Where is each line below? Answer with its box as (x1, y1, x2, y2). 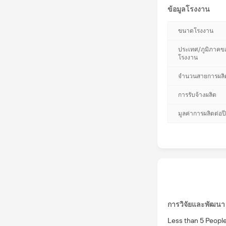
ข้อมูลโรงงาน (167, 5, 210, 14)
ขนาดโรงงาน (178, 27, 213, 35)
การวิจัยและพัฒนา (167, 200, 225, 209)
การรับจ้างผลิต (178, 91, 216, 99)
